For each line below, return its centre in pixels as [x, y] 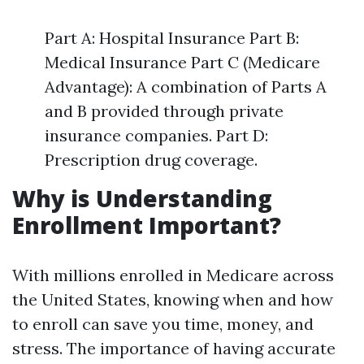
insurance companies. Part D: [156, 135]
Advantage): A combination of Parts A [186, 87]
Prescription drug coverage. [151, 160]
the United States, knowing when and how [173, 299]
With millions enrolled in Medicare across [173, 275]
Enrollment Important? [147, 225]
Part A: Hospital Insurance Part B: [172, 38]
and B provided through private [164, 111]
